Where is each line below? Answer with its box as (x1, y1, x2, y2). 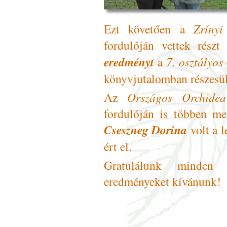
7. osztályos (166, 54, 223, 70)
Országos (127, 89, 172, 105)
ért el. (104, 138, 132, 155)
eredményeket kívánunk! (104, 173, 221, 190)
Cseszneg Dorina (104, 122, 187, 139)
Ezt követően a (104, 21, 194, 37)
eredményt (104, 54, 154, 71)
